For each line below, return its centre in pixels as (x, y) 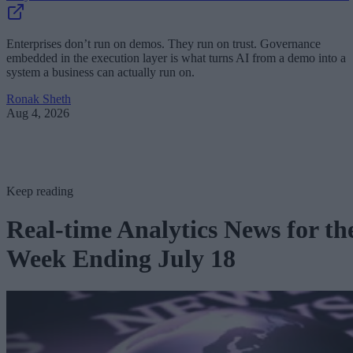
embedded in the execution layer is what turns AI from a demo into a (176, 58)
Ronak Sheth (39, 99)
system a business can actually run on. (100, 72)
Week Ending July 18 (121, 259)
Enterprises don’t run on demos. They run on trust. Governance (163, 44)
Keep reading (40, 191)
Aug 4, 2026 (38, 113)
